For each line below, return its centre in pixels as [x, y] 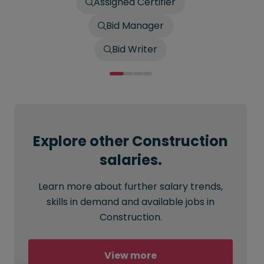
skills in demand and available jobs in [131, 202]
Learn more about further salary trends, [131, 187]
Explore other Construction [131, 141]
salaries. [131, 160]
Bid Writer [135, 49]
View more [131, 255]
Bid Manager [135, 26]
